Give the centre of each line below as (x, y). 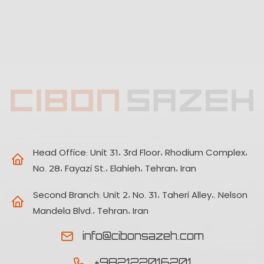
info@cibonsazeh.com (143, 236)
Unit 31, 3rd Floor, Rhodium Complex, (169, 151)
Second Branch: (67, 194)
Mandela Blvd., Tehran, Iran (90, 210)
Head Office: (60, 151)
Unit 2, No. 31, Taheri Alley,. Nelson (175, 194)
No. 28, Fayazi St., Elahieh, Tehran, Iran (114, 167)
